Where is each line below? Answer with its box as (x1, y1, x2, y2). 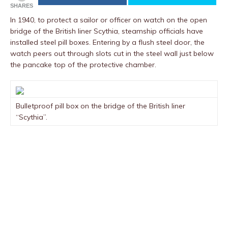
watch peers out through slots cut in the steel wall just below (10, 49, 214, 58)
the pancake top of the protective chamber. (10, 60, 156, 69)
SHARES (10, 3, 33, 9)
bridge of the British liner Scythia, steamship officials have (10, 26, 203, 36)
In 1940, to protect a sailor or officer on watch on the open (10, 15, 207, 24)
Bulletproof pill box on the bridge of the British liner (16, 101, 185, 110)
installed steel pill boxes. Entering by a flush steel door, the (10, 38, 205, 47)
